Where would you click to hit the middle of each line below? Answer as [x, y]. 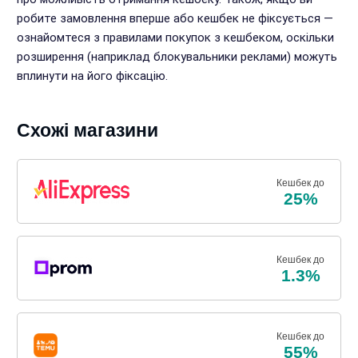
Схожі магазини [87, 130]
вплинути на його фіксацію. [92, 76]
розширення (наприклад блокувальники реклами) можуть [177, 57]
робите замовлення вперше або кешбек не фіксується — [175, 18]
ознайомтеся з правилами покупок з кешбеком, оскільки [175, 38]
